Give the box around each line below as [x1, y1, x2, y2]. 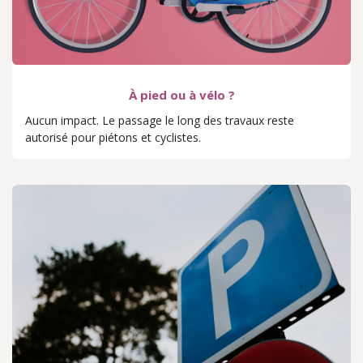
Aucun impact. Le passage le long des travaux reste [25, 112, 294, 128]
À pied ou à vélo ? [128, 86, 235, 103]
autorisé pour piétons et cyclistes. [25, 129, 201, 145]
